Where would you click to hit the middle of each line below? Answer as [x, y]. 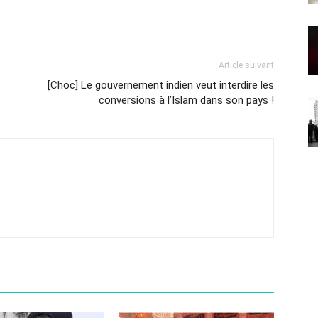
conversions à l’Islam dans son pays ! [186, 100]
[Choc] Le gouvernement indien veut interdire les [161, 85]
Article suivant [246, 65]
